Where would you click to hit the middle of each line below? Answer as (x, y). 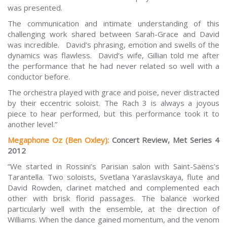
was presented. (35, 8)
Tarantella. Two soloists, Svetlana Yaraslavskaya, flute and (113, 177)
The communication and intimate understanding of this (113, 24)
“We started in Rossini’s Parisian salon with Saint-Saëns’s (113, 166)
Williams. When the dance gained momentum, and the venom (113, 220)
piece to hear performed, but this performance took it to (113, 114)
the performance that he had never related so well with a (113, 66)
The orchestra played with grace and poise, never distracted (113, 92)
